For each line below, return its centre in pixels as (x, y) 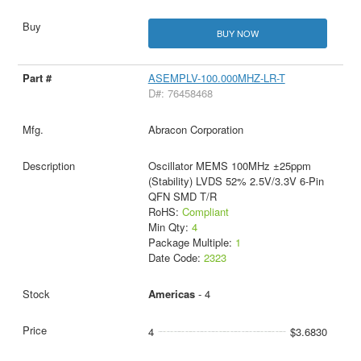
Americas (171, 294)
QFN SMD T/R (182, 197)
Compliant (205, 212)
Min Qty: (170, 227)
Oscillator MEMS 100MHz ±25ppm (229, 166)
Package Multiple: (191, 243)
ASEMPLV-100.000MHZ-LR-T (216, 78)
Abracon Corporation (195, 130)
